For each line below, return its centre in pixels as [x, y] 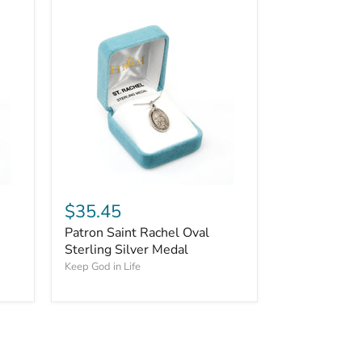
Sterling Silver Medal [126, 250]
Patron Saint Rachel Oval [137, 233]
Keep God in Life [103, 267]
